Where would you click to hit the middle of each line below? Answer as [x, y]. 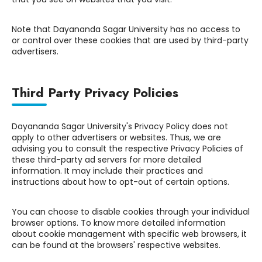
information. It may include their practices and [107, 171]
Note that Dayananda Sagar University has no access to [126, 29]
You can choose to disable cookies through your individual [131, 212]
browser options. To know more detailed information [119, 223]
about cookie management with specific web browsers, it [129, 234]
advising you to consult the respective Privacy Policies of [127, 149]
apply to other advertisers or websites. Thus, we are [116, 138]
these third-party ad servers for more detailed [106, 160]
